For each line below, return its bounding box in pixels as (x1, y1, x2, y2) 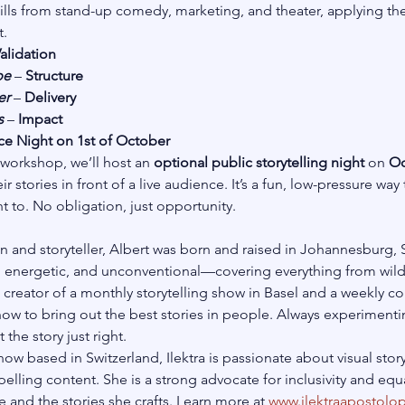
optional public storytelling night (153, 154, 364, 171)
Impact (17, 110, 62, 127)
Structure (24, 67, 83, 84)
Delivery (24, 89, 76, 106)
